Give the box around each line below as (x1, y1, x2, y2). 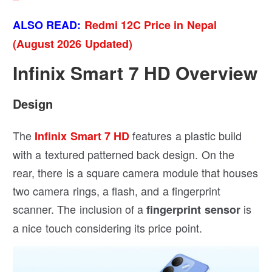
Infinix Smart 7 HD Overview (13, 59, 258, 86)
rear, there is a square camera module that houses (13, 164, 259, 180)
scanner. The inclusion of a (13, 200, 147, 217)
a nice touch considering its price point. (13, 219, 202, 236)
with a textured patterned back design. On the (13, 146, 234, 162)
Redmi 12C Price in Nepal (84, 16, 217, 33)
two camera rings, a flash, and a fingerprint (13, 182, 220, 199)
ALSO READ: (13, 16, 84, 33)
